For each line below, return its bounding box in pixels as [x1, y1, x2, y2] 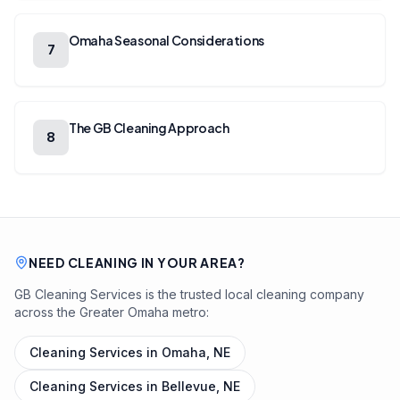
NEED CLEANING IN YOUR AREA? [29, 254, 246, 271]
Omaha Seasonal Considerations [69, 32, 264, 48]
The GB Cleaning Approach [69, 120, 229, 136]
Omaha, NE [162, 345, 230, 360]
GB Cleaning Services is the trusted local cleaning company [14, 287, 364, 302]
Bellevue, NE [162, 379, 240, 394]
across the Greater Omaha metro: [14, 304, 209, 320]
